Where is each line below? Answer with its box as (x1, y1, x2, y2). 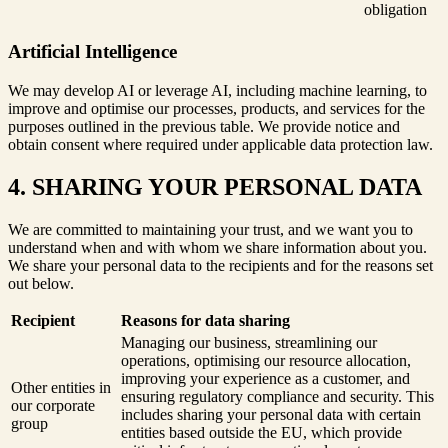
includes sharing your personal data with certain (121, 405, 421, 423)
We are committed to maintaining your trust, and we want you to (8, 220, 413, 238)
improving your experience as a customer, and (121, 369, 410, 387)
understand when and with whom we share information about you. (8, 238, 427, 256)
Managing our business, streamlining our (121, 333, 377, 351)
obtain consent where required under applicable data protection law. (8, 135, 433, 153)
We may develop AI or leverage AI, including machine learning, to (8, 81, 427, 99)
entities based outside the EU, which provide (121, 423, 402, 441)
